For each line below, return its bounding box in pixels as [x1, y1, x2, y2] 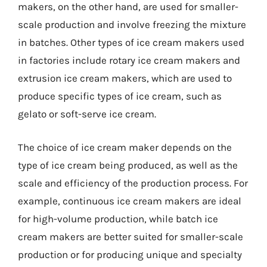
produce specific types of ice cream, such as [18, 90, 222, 102]
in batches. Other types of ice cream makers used [18, 36, 244, 48]
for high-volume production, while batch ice [18, 212, 218, 225]
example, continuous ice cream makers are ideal [18, 194, 241, 207]
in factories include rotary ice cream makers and [18, 54, 240, 66]
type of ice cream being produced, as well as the [18, 159, 238, 171]
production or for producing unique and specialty [18, 248, 242, 260]
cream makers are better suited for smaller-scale [18, 230, 243, 243]
